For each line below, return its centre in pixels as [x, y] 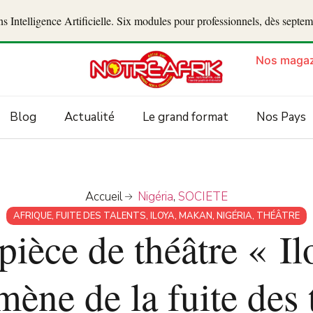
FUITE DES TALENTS [101, 216]
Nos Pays [281, 117]
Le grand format [185, 117]
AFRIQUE [32, 216]
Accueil [103, 197]
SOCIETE [203, 197]
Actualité [89, 117]
